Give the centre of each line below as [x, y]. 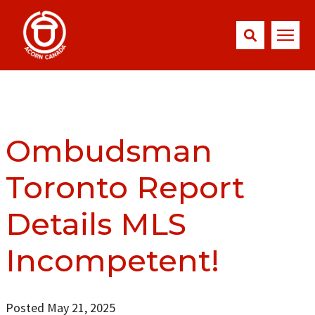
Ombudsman [109, 150]
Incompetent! [112, 260]
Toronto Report [125, 187]
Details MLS [96, 224]
